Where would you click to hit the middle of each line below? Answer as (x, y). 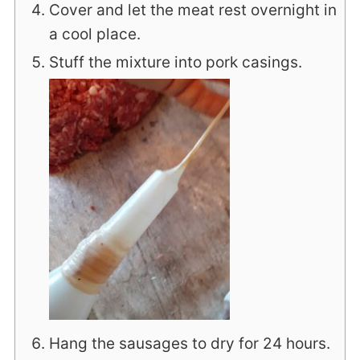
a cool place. (94, 35)
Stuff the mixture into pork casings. (175, 63)
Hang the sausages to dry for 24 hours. (189, 344)
